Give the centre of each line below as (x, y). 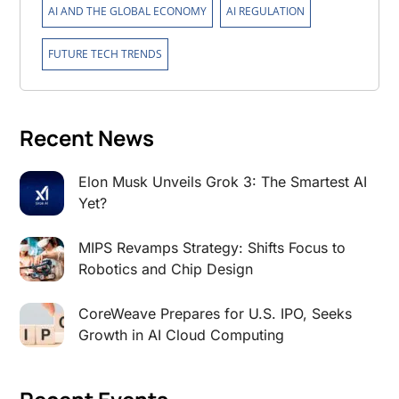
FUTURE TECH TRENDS (106, 53)
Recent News (87, 137)
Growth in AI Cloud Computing (182, 334)
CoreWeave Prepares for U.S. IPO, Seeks (216, 313)
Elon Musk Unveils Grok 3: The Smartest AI (223, 181)
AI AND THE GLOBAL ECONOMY (128, 11)
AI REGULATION (266, 11)
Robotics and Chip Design (166, 269)
